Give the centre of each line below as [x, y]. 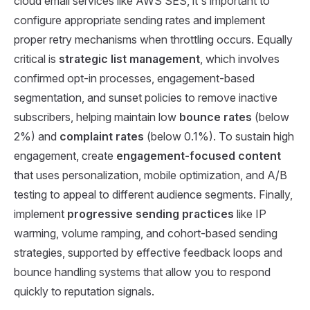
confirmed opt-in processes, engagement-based [134, 78]
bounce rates [216, 117]
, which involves [240, 58]
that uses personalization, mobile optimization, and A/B [151, 175]
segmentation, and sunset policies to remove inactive [146, 97]
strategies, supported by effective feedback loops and [148, 252]
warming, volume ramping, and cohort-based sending [146, 233]
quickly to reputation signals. [84, 291]
